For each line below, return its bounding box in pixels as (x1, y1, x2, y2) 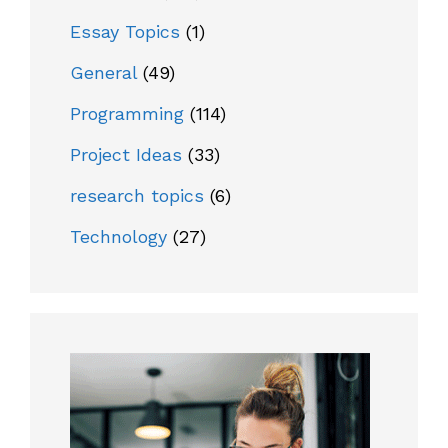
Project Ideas (70, 144, 182, 166)
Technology (70, 226, 167, 248)
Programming (70, 103, 184, 125)
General (70, 62, 137, 84)
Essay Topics (70, 21, 180, 43)
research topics (70, 185, 204, 207)
